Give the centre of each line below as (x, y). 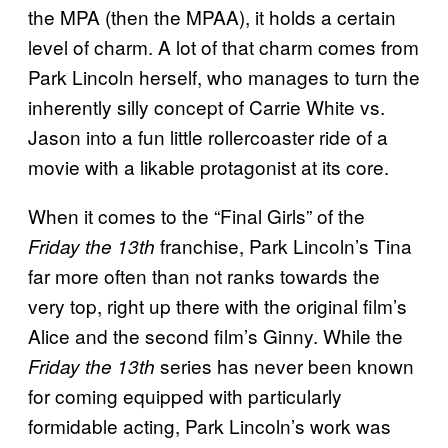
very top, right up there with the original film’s (217, 306)
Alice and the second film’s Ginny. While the (215, 336)
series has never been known (284, 366)
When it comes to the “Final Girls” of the (196, 216)
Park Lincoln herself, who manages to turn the (224, 77)
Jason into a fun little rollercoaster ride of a (208, 137)
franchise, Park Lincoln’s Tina (286, 246)
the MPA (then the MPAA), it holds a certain (212, 17)
